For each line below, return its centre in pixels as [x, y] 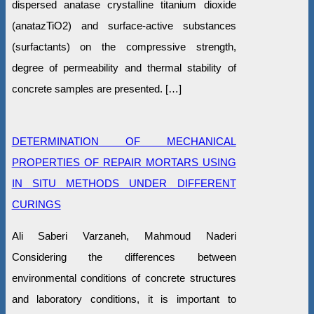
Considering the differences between [124, 257]
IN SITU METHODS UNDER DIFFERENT [124, 183]
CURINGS [36, 204]
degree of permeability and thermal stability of [124, 67]
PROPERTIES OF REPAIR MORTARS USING [124, 162]
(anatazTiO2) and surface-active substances [124, 25]
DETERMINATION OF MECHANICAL [124, 141]
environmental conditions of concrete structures [124, 278]
